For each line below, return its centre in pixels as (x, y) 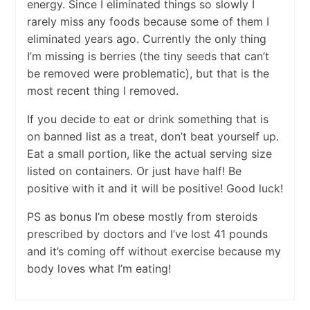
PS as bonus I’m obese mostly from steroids (142, 217)
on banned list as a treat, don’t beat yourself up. (153, 137)
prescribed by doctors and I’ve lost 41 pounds (147, 234)
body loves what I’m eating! (99, 269)
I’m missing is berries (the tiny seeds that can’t (148, 56)
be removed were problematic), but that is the (148, 74)
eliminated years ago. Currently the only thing (146, 39)
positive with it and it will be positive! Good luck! (155, 189)
